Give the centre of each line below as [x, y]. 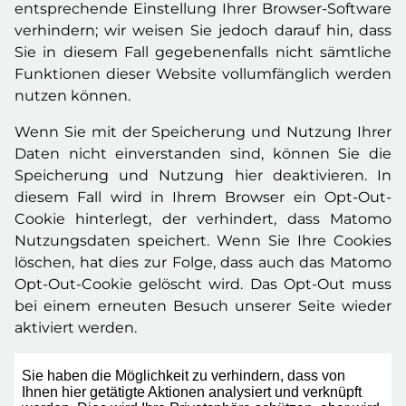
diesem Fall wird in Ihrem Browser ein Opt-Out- [203, 197]
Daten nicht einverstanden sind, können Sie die [203, 154]
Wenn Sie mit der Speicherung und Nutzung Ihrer [203, 132]
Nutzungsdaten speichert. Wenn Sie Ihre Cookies [203, 241]
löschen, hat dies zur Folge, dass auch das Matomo [203, 262]
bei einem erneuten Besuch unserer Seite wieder [203, 306]
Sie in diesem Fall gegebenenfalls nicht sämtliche [203, 52]
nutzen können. [72, 96]
